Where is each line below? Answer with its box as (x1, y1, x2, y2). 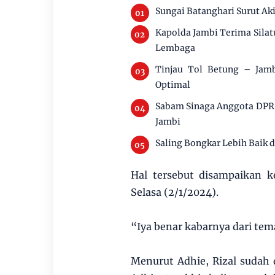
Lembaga (155, 42, 195, 53)
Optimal (155, 79, 190, 90)
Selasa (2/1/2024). (130, 186, 219, 198)
